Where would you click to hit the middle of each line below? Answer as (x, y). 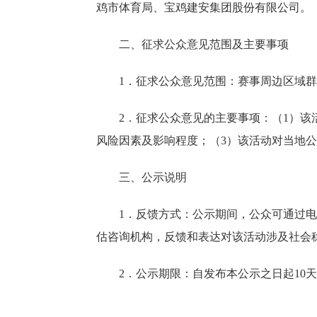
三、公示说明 (153, 177)
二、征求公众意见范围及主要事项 (204, 44)
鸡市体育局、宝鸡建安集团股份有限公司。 (204, 7)
